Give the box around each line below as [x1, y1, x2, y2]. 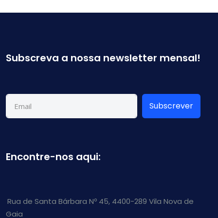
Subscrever [149, 100, 193, 111]
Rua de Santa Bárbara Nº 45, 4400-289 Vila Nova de [7, 196, 194, 206]
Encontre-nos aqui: [6, 149, 101, 163]
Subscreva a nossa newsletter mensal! [6, 51, 200, 65]
